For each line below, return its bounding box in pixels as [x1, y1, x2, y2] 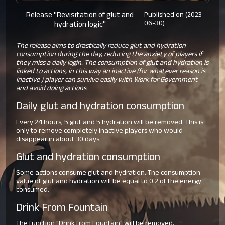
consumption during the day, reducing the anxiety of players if [16, 48, 202, 61]
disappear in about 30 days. [16, 133, 101, 146]
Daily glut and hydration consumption [16, 98, 184, 117]
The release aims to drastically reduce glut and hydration [16, 40, 186, 53]
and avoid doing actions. [16, 82, 88, 95]
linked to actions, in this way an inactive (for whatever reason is [16, 65, 205, 78]
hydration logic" [54, 18, 106, 32]
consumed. [16, 184, 49, 197]
